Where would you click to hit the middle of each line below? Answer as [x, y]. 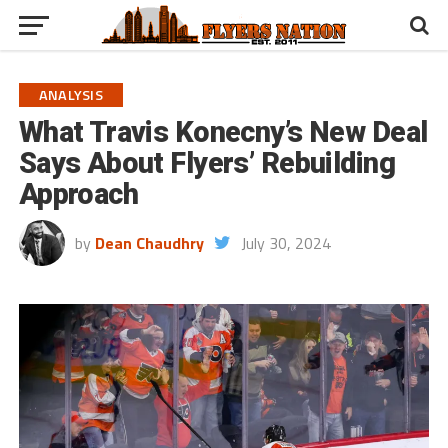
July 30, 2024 [285, 243]
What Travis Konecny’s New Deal [223, 132]
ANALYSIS [70, 95]
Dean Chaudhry [149, 243]
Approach [78, 194]
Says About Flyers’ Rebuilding [206, 163]
